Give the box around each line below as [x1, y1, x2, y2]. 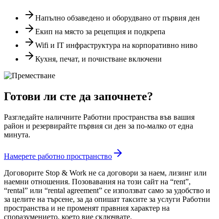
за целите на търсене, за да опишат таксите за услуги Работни [4, 195, 210, 203]
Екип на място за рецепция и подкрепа [35, 27, 165, 36]
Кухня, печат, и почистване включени [35, 55, 162, 64]
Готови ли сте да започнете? [4, 89, 153, 103]
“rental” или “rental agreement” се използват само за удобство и [4, 186, 210, 195]
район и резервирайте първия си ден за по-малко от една [4, 121, 193, 130]
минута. [4, 130, 30, 139]
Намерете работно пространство [4, 152, 112, 160]
